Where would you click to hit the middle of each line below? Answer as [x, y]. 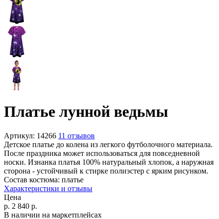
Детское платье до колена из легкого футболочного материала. [108, 144]
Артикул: [19, 135]
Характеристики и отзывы [48, 188]
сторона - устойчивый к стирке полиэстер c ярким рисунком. [106, 171]
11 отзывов [77, 135]
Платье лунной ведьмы [86, 112]
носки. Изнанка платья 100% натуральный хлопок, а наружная [109, 162]
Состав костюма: [32, 179]
